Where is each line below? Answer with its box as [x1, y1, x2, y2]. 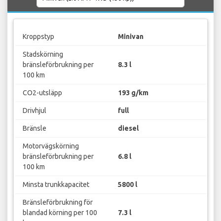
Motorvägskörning [22, 142, 79, 150]
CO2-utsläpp [22, 88, 62, 97]
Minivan [118, 32, 144, 40]
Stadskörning [22, 50, 63, 58]
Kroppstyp [22, 32, 54, 40]
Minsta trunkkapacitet [22, 180, 89, 188]
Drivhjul [22, 106, 46, 114]
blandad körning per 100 [22, 208, 97, 217]
